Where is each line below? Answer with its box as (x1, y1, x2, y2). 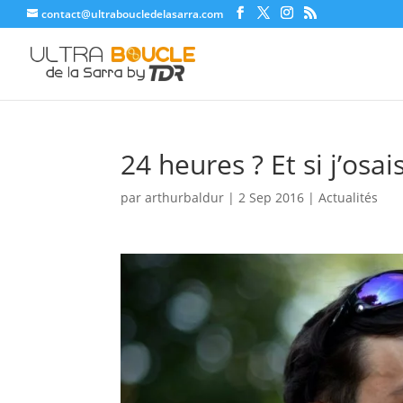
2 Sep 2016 (238, 189, 305, 206)
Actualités (318, 189, 379, 206)
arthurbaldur (145, 189, 225, 206)
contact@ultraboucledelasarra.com (41, 6, 223, 22)
